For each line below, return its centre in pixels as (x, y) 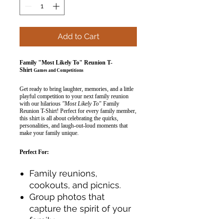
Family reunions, (63, 173)
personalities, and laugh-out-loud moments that (74, 125)
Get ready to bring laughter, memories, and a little (77, 89)
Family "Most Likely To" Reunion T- (66, 62)
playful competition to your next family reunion (74, 96)
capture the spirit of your (80, 208)
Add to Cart (78, 36)
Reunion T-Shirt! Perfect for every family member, (78, 111)
